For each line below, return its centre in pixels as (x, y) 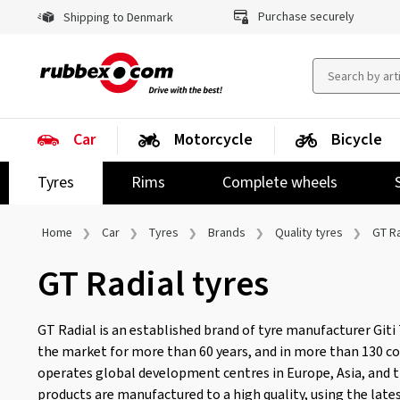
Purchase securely (304, 17)
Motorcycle (213, 140)
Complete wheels (280, 183)
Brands (227, 233)
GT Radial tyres (153, 284)
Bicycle (357, 140)
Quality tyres (309, 233)
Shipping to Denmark (117, 18)
